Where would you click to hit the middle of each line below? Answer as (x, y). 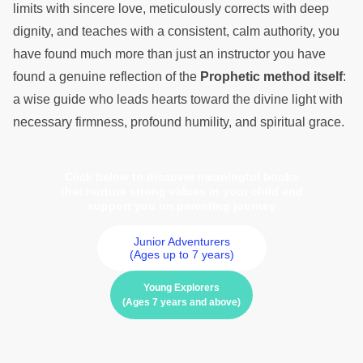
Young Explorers (181, 287)
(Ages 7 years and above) (181, 302)
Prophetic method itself (271, 76)
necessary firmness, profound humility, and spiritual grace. (180, 122)
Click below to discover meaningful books (181, 177)
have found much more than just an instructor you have (169, 53)
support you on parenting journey (181, 206)
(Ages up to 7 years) (181, 254)
